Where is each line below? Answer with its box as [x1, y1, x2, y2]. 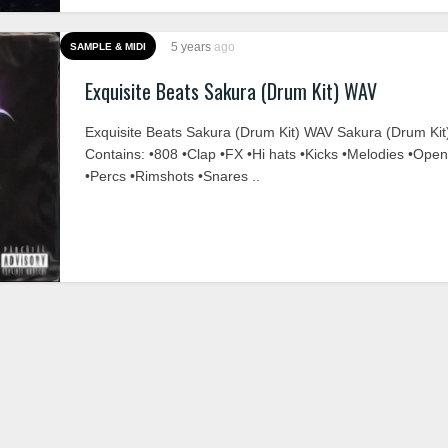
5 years [171, 40, 214, 54]
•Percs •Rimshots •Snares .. [85, 168, 260, 184]
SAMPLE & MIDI [70, 41, 146, 52]
